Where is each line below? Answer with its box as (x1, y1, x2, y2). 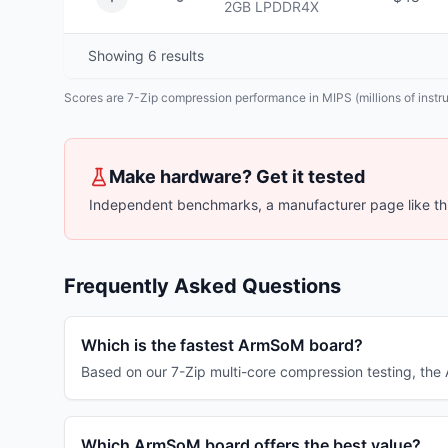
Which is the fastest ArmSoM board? (81, 335, 363, 355)
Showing (88, 47, 148, 64)
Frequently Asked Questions (64, 274, 341, 298)
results (157, 47, 204, 64)
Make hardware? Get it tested (109, 166, 365, 187)
